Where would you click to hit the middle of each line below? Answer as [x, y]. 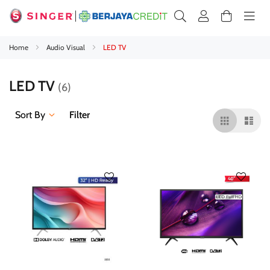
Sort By [30, 115]
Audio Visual [67, 47]
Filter [80, 115]
